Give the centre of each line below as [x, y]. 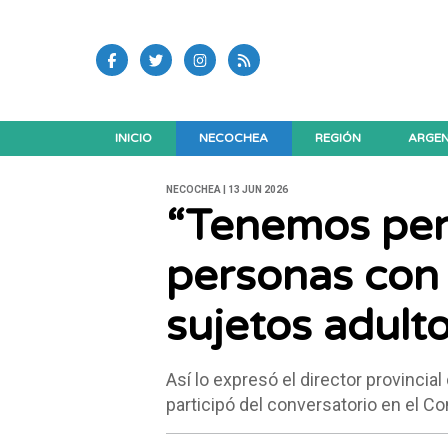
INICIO [134, 137]
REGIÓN [338, 137]
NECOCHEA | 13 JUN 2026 [226, 190]
